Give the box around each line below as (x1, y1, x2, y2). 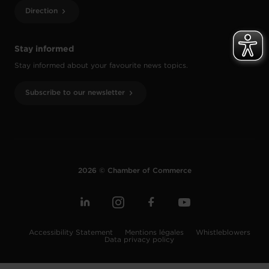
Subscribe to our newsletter (25, 89, 125, 97)
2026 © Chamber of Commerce (77, 168, 192, 175)
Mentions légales (124, 229, 186, 237)
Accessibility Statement (28, 229, 115, 237)
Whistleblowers (195, 229, 250, 237)
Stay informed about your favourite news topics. (14, 62, 188, 70)
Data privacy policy (104, 237, 174, 244)
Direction (25, 8, 58, 15)
